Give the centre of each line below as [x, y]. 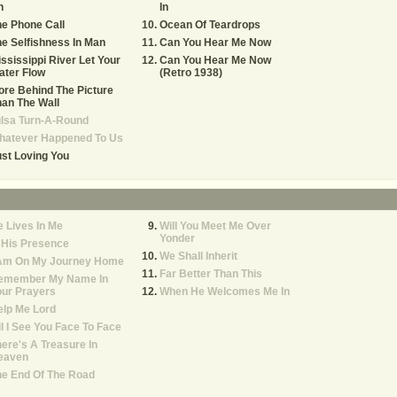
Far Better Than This [211, 274]
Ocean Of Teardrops [210, 25]
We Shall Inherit [198, 256]
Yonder [177, 238]
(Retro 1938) [191, 73]
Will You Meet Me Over [215, 226]
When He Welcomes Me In [225, 292]
